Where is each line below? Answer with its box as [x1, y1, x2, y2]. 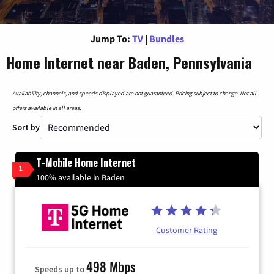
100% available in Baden [36, 171, 125, 183]
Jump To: [90, 32, 130, 45]
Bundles [149, 32, 184, 45]
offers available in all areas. [12, 103, 81, 112]
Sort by [12, 121, 40, 133]
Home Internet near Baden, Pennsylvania [6, 51, 252, 73]
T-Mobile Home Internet [36, 155, 136, 170]
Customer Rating [156, 224, 217, 236]
